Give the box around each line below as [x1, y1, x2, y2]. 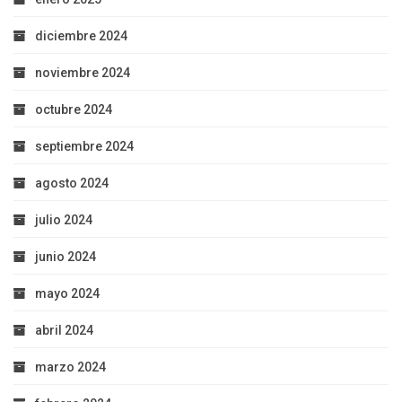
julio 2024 [35, 213, 92, 228]
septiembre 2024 [35, 139, 134, 154]
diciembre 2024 [35, 29, 127, 44]
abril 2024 [35, 323, 93, 338]
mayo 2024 [35, 286, 100, 301]
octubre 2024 [35, 102, 112, 118]
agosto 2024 [35, 176, 109, 191]
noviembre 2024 [35, 66, 130, 81]
